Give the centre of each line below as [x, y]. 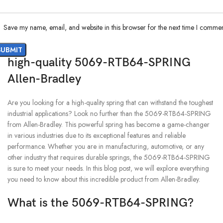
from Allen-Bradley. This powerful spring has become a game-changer [109, 124]
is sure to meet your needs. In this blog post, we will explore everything [108, 168]
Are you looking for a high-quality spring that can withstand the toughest [110, 102]
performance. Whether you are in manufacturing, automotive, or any [106, 146]
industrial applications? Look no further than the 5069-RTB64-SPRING [109, 113]
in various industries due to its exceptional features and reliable [97, 135]
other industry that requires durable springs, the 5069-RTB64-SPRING [109, 157]
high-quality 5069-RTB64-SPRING [99, 62]
